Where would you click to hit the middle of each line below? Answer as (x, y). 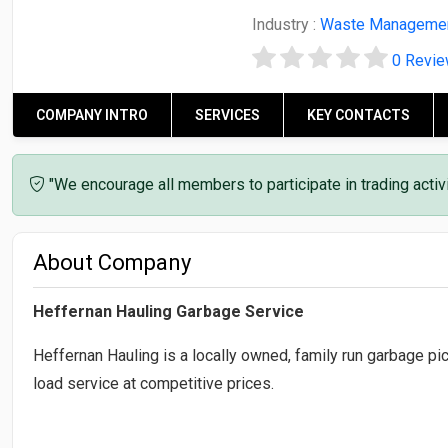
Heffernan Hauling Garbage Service (168, 311)
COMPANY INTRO (92, 114)
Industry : (285, 24)
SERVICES (227, 114)
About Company (112, 262)
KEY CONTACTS (358, 114)
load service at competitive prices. (153, 383)
